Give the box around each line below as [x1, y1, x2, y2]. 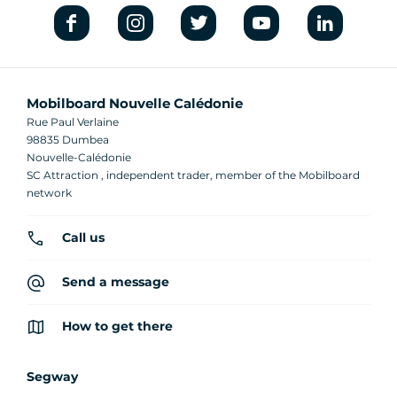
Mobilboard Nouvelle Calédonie [27, 95, 243, 112]
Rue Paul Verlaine [27, 115, 119, 128]
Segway [27, 369, 78, 385]
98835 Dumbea [27, 133, 109, 146]
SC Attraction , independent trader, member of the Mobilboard [27, 168, 360, 182]
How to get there [62, 318, 173, 334]
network [27, 186, 72, 199]
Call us [62, 230, 105, 245]
